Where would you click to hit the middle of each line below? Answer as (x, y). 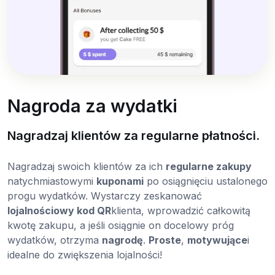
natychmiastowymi (52, 181)
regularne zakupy (209, 166)
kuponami (120, 181)
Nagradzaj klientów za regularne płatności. (134, 136)
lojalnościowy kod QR (59, 211)
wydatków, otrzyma (55, 240)
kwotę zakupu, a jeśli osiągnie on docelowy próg (121, 225)
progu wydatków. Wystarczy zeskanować (105, 196)
